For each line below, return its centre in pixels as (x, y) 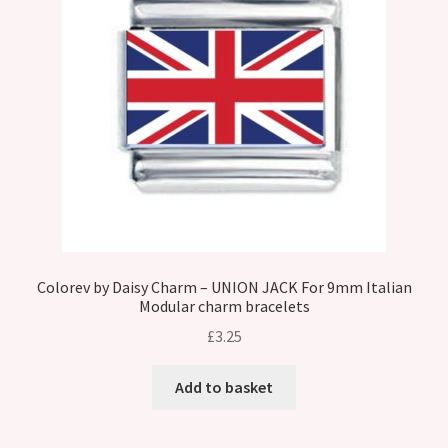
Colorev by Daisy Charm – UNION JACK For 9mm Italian (224, 286)
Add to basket (224, 387)
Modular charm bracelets (224, 305)
